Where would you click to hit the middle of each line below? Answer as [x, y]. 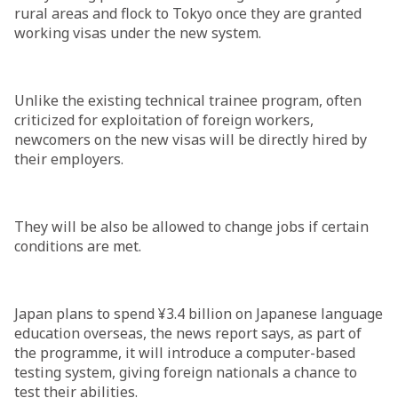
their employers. [69, 159]
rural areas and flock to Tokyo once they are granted [188, 13]
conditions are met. [78, 246]
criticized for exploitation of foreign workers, [164, 120]
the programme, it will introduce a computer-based [185, 353]
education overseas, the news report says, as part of [188, 333]
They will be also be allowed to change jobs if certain [191, 227]
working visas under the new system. [138, 33]
